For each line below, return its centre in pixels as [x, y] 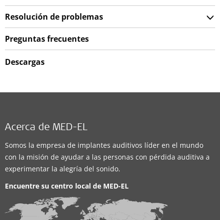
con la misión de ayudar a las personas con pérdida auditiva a [107, 157]
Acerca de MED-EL [46, 128]
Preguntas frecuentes [47, 39]
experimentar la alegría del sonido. [63, 169]
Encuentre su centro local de [54, 186]
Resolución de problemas [54, 17]
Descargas [25, 62]
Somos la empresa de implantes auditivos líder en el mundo [104, 145]
